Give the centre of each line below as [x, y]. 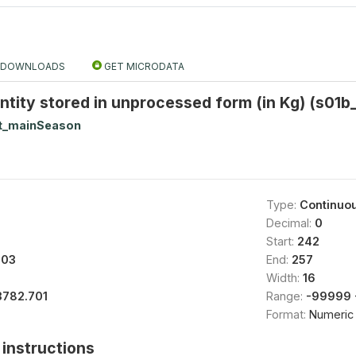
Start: [281, 241]
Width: [284, 278]
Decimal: [290, 223]
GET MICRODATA [143, 66]
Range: [286, 296]
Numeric [331, 314]
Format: [287, 314]
